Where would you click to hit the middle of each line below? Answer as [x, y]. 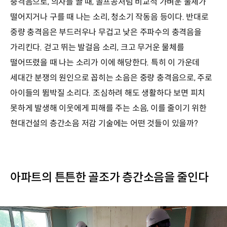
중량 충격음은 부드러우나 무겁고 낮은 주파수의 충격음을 [106, 32]
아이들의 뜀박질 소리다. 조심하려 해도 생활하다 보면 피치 [108, 93]
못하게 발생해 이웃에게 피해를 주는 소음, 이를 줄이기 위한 [109, 108]
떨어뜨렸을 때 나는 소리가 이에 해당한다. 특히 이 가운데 [105, 62]
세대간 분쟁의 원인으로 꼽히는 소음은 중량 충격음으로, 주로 [111, 78]
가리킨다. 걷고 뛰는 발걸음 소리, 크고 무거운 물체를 [97, 47]
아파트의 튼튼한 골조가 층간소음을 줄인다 [109, 177]
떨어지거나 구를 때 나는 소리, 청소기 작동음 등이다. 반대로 [109, 17]
